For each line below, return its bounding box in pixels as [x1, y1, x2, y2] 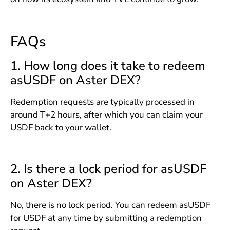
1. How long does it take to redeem [10, 57, 205, 74]
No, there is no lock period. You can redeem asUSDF [10, 199, 210, 211]
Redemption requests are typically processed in [10, 95, 195, 108]
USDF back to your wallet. [10, 121, 111, 133]
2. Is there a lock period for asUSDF [10, 160, 206, 177]
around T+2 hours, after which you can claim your [10, 108, 203, 121]
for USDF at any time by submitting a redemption [10, 212, 202, 224]
